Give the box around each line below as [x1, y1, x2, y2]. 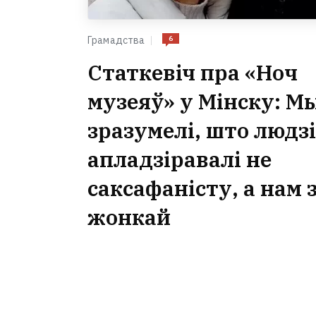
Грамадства [87, 34, 145, 47]
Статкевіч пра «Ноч [87, 59, 298, 87]
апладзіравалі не [87, 145, 272, 174]
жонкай [87, 203, 171, 231]
